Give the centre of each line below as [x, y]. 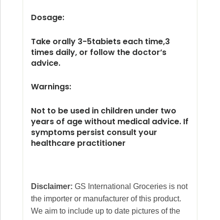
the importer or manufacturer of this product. [106, 198]
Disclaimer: [53, 186]
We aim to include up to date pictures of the [106, 211]
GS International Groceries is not [131, 186]
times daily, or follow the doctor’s [99, 52]
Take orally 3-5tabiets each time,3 [100, 41]
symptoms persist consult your [94, 132]
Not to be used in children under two [104, 110]
